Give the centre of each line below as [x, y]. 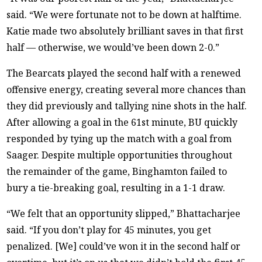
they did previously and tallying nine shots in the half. [127, 106]
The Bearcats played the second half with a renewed [124, 73]
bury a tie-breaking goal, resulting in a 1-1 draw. [116, 188]
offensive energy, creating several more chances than [126, 90]
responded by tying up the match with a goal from [119, 139]
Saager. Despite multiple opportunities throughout [120, 155]
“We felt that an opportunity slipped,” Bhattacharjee [124, 214]
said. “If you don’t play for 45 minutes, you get [109, 230]
